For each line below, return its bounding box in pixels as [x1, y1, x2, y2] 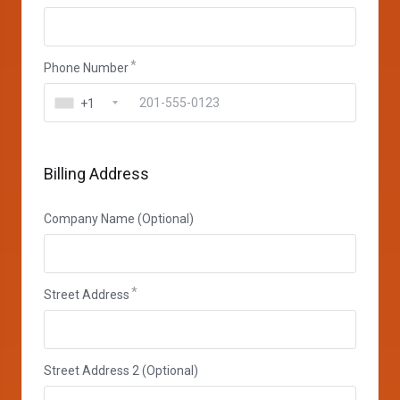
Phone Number [44, 61, 129, 75]
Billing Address [44, 164, 149, 183]
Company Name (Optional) [44, 212, 194, 226]
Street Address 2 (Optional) [44, 363, 198, 378]
